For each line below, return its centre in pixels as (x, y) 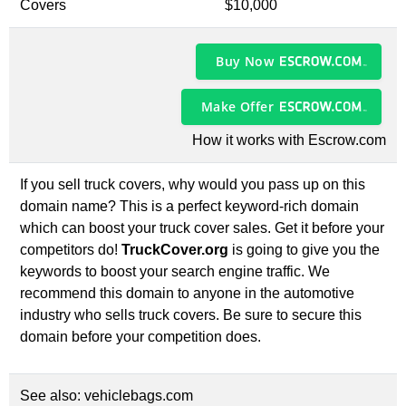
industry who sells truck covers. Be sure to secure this (191, 315)
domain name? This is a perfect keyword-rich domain (189, 206)
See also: (52, 396)
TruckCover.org (175, 250)
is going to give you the (304, 250)
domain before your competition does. (140, 337)
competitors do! (71, 250)
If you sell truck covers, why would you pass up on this (193, 184)
